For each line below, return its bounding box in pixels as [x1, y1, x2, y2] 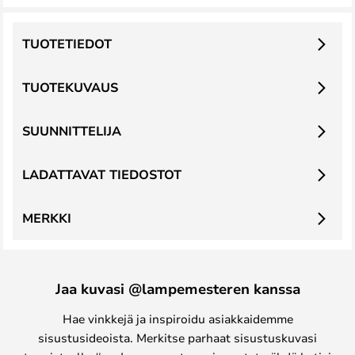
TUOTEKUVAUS [22, 78, 118, 96]
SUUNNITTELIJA [22, 122, 121, 139]
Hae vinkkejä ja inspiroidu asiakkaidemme [62, 311, 293, 326]
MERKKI [22, 209, 71, 227]
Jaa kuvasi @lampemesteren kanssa [55, 279, 300, 298]
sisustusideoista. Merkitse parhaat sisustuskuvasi [38, 330, 317, 345]
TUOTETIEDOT [22, 35, 112, 52]
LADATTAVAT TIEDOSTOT [22, 166, 181, 183]
